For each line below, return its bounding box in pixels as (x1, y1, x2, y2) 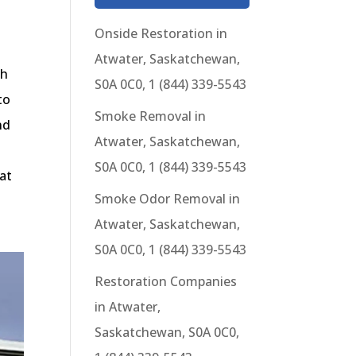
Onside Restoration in (95, 25, 228, 42)
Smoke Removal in (95, 107, 207, 125)
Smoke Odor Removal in (95, 190, 241, 207)
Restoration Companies (95, 273, 238, 290)
